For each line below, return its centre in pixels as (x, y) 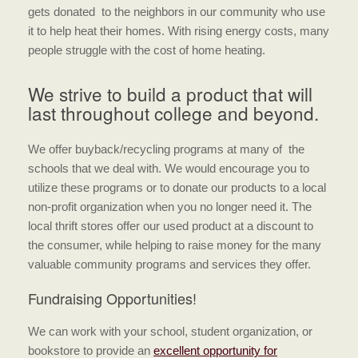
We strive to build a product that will (170, 93)
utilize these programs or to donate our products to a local (177, 188)
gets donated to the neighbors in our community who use (177, 11)
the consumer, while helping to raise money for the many (175, 245)
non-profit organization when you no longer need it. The (170, 207)
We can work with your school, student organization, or (170, 332)
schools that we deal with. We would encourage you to (169, 169)
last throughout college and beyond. (173, 112)
